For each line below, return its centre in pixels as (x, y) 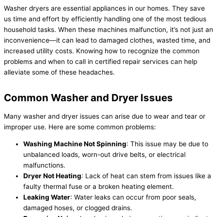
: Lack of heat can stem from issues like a (146, 176)
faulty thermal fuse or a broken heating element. (99, 187)
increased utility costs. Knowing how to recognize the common (102, 51)
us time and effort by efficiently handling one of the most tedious (105, 19)
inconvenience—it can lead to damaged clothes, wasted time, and (107, 40)
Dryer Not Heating (52, 176)
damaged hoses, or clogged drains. (78, 208)
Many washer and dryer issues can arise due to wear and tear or (105, 116)
